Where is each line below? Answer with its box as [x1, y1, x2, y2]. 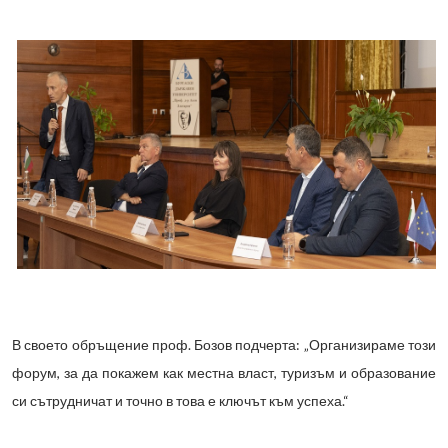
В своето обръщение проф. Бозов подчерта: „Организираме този [12, 336, 436, 354]
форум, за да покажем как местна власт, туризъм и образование [12, 364, 436, 382]
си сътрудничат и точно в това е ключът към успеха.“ [12, 392, 349, 410]
